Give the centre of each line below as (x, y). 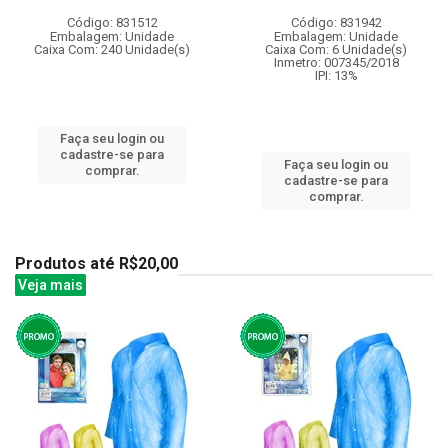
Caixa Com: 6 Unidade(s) (336, 49)
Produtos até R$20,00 (96, 263)
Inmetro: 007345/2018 (336, 62)
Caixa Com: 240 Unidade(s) (112, 49)
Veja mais (50, 284)
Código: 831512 (112, 22)
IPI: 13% (336, 75)
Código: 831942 (336, 22)
